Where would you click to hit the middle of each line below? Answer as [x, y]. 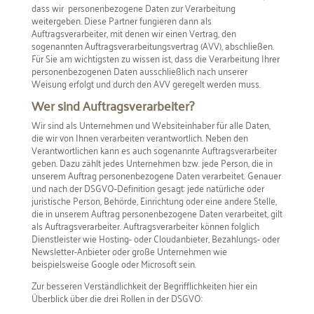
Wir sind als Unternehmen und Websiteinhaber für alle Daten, [151, 124]
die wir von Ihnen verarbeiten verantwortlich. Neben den [139, 137]
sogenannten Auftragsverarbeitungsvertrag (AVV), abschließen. [152, 45]
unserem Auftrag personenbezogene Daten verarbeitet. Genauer [156, 175]
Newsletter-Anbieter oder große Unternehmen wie [129, 250]
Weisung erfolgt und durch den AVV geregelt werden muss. [146, 83]
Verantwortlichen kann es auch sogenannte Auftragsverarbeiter [154, 149]
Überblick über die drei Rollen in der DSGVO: [117, 297]
